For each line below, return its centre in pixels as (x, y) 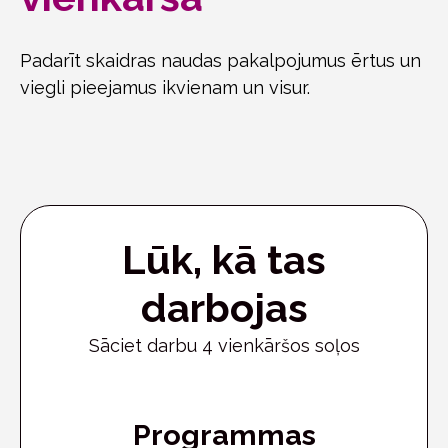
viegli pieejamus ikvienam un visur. (165, 87)
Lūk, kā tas (224, 259)
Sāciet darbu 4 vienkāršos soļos (224, 345)
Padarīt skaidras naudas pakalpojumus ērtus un (220, 60)
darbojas (224, 307)
